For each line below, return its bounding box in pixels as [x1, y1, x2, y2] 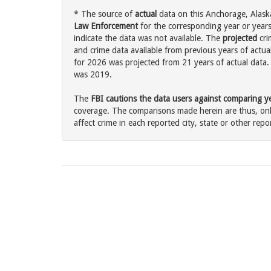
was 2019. [74, 70, 112, 80]
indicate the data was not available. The [74, 33, 223, 44]
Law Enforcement [74, 21, 138, 31]
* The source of [74, 9, 135, 19]
